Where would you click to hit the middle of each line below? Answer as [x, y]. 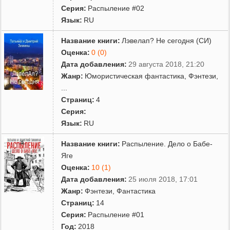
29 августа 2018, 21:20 [167, 64]
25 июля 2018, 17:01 [163, 179]
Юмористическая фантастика [135, 76]
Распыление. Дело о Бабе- [167, 143]
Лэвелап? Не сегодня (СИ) [167, 40]
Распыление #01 [116, 214]
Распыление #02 [116, 8]
